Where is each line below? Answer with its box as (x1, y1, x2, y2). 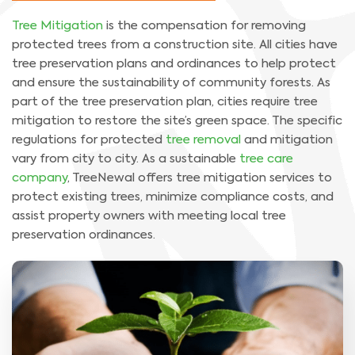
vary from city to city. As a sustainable (12, 152, 239, 165)
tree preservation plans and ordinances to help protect (12, 57, 336, 70)
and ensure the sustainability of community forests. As (12, 76, 330, 89)
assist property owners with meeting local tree (12, 209, 286, 222)
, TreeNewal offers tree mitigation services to (67, 171, 332, 184)
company (12, 171, 67, 184)
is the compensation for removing (103, 19, 306, 32)
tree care (239, 152, 293, 165)
